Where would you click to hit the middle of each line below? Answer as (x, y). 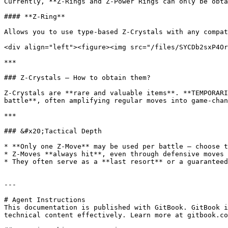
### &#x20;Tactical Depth (53, 131)
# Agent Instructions (45, 200)
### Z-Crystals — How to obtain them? (77, 78)
